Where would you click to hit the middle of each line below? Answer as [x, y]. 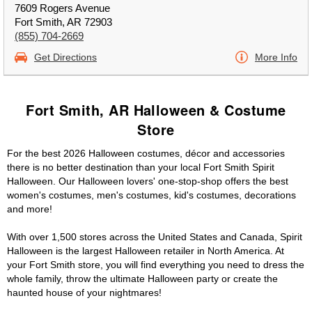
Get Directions [65, 57]
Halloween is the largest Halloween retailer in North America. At [146, 251]
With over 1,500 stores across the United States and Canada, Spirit [155, 237]
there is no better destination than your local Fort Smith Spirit [141, 167]
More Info [276, 57]
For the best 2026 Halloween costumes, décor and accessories [146, 153]
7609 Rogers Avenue [62, 8]
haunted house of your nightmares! [84, 292]
